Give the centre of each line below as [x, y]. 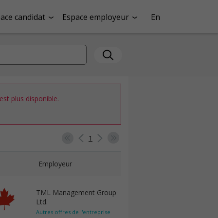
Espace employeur [96, 17]
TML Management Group [76, 192]
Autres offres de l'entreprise [73, 212]
